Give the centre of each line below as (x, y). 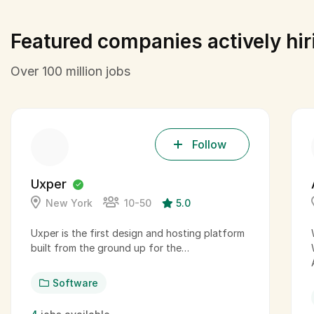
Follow (209, 144)
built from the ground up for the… (110, 248)
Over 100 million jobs (70, 71)
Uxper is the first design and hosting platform (138, 233)
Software (75, 283)
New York (69, 203)
